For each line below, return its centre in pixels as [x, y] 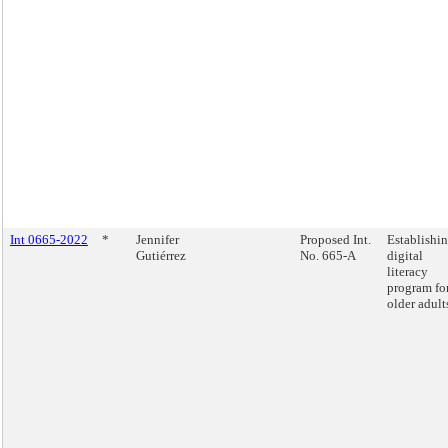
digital [405, 255]
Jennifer [157, 239]
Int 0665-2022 [49, 239]
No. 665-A [328, 255]
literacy [407, 271]
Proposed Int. [335, 239]
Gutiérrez [161, 255]
